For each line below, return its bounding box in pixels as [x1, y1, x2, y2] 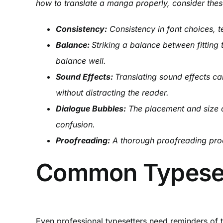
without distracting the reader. [55, 87, 169, 98]
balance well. [55, 55, 106, 66]
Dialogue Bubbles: [55, 103, 126, 113]
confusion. [55, 119, 95, 129]
